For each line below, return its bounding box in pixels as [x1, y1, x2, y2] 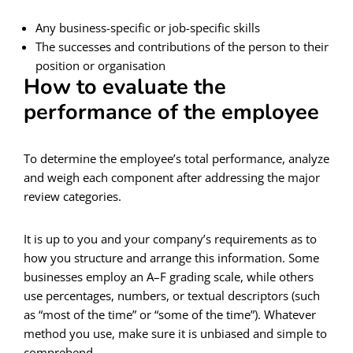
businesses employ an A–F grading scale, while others [24, 268, 314, 284]
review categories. [24, 188, 121, 204]
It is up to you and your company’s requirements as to [24, 230, 317, 247]
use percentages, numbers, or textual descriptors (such [24, 287, 320, 303]
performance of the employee [24, 97, 319, 127]
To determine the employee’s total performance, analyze [24, 150, 329, 166]
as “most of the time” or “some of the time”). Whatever [24, 306, 316, 322]
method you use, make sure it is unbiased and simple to [24, 325, 327, 341]
